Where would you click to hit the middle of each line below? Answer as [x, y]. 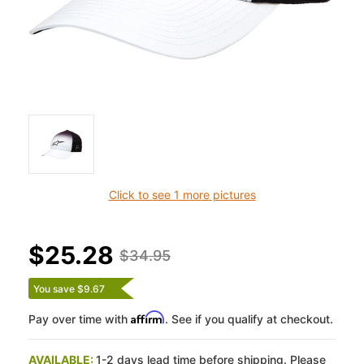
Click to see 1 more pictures [182, 195]
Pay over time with [80, 319]
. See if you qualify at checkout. [249, 319]
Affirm [148, 318]
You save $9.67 [69, 289]
